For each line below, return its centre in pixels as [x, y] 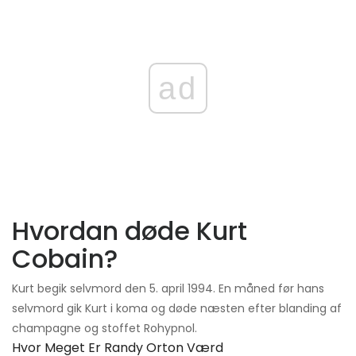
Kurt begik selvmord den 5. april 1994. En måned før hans [168, 289]
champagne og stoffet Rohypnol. [104, 329]
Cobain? [65, 259]
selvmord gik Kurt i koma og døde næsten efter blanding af [177, 309]
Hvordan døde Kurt [130, 231]
